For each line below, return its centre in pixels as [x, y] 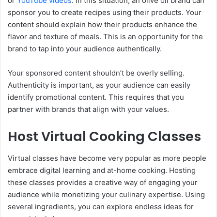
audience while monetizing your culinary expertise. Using [106, 194]
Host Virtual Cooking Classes [104, 137]
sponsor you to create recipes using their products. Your [105, 13]
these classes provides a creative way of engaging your [103, 182]
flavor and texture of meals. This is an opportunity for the [105, 37]
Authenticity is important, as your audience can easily [99, 85]
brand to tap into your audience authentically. [85, 49]
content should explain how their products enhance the [102, 25]
